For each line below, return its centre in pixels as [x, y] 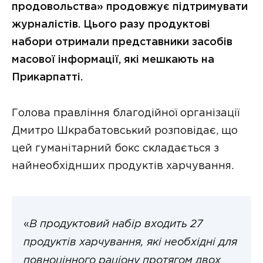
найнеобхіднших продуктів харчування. [123, 166]
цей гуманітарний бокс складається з [115, 148]
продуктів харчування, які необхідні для [130, 243]
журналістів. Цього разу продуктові [111, 24]
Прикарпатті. [47, 77]
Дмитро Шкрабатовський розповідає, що [125, 131]
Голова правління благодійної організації [126, 113]
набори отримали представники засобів [122, 42]
